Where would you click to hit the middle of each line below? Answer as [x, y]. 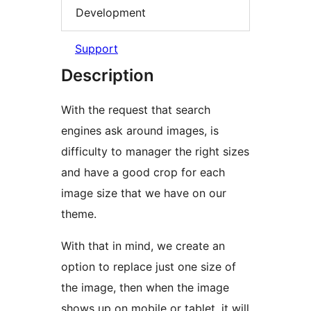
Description [108, 76]
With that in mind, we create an [143, 246]
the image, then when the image [145, 288]
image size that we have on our [144, 193]
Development [111, 12]
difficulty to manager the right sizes [155, 152]
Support [96, 49]
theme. [79, 214]
